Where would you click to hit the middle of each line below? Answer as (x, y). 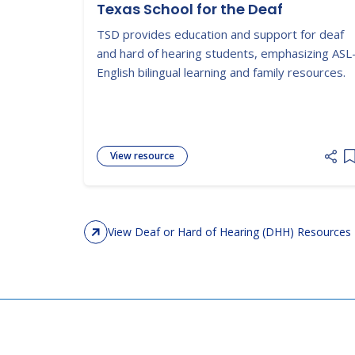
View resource (142, 156)
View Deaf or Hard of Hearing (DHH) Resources (229, 232)
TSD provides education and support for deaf (220, 34)
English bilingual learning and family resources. (221, 72)
